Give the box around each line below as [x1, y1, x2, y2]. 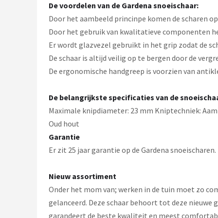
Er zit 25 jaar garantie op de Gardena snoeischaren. [49, 145, 216, 155]
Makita [18, 22, 45, 32]
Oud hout [49, 119, 79, 128]
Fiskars [18, 70, 47, 79]
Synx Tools [18, 46, 62, 55]
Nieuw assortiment [49, 171, 116, 181]
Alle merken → [18, 94, 76, 103]
